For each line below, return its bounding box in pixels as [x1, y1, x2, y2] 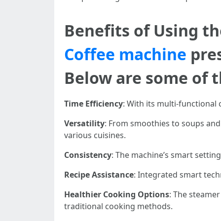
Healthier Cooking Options [64, 189, 169, 200]
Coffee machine [64, 43, 186, 65]
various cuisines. [64, 130, 126, 141]
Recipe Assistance [64, 169, 134, 180]
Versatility [64, 118, 105, 129]
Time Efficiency [64, 98, 123, 109]
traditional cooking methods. [64, 201, 173, 212]
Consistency [64, 149, 111, 160]
